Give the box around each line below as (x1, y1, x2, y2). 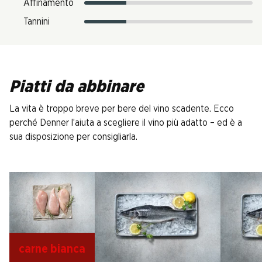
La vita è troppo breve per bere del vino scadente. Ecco (9, 104, 234, 113)
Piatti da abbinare (9, 79, 144, 95)
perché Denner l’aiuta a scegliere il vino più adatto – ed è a (9, 118, 242, 127)
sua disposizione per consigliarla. (9, 132, 137, 142)
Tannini (23, 17, 50, 26)
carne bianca (19, 243, 85, 256)
